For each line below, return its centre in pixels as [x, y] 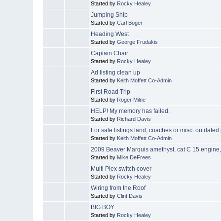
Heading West [110, 34]
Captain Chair [110, 53]
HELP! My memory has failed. [130, 111]
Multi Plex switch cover [121, 168]
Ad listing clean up [116, 72]
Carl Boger [130, 22]
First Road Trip [111, 92]
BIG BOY [103, 207]
